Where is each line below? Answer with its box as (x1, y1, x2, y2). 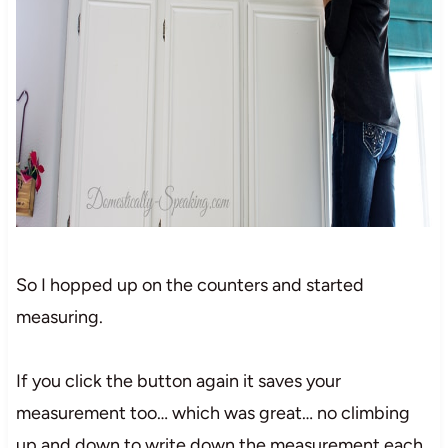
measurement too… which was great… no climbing (15, 401, 410, 424)
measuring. (15, 305, 103, 328)
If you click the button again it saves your (15, 369, 341, 392)
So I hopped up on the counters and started (15, 273, 364, 296)
